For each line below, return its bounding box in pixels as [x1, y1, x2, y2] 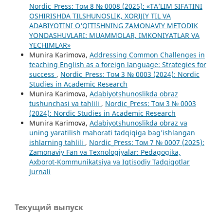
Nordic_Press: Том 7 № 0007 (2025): [89, 137, 204, 147]
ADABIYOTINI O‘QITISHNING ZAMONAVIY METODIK [29, 20, 198, 30]
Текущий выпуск [15, 202, 83, 213]
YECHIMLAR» [29, 40, 71, 50]
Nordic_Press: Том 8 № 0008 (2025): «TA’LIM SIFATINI [29, 1, 202, 11]
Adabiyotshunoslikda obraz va [89, 118, 187, 127]
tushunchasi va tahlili [29, 98, 101, 108]
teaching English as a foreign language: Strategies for [29, 59, 206, 69]
